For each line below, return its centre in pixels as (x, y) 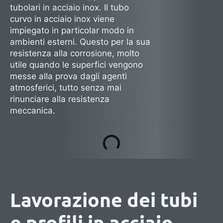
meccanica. (33, 111)
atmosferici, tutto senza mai (66, 88)
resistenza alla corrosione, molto (75, 54)
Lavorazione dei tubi (104, 200)
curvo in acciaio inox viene (62, 19)
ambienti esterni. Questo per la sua (80, 42)
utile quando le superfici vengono (76, 65)
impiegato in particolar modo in (72, 31)
